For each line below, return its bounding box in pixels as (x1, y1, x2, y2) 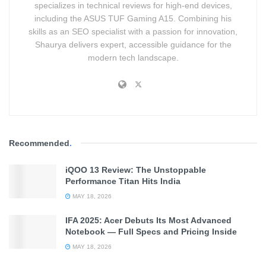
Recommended (9, 138, 69, 148)
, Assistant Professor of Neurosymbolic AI (68, 251, 240, 261)
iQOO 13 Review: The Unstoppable (65, 164, 206, 175)
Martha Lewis (9, 251, 68, 261)
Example (119, 172, 147, 180)
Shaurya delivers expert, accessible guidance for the (34, 39, 232, 49)
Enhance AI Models (9, 220, 158, 239)
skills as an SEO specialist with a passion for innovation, (28, 26, 237, 36)
